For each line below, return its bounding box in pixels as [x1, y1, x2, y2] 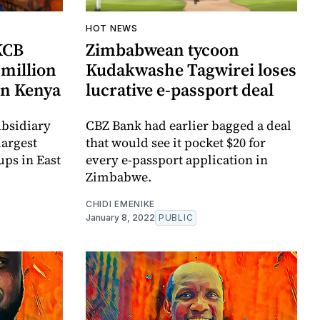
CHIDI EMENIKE [86, 199, 156, 210]
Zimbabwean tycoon [86, 38, 239, 62]
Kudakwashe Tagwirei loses [86, 58, 296, 82]
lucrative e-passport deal [86, 78, 274, 102]
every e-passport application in [86, 151, 268, 169]
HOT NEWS [86, 23, 138, 34]
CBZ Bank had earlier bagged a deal [86, 116, 291, 135]
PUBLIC [159, 212, 194, 224]
